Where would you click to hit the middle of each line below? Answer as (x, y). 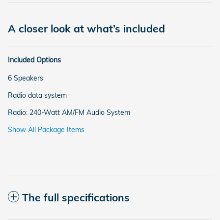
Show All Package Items (46, 130)
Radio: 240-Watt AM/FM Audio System (69, 113)
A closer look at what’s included (86, 29)
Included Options (34, 60)
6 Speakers (26, 78)
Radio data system (37, 96)
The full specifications (76, 198)
